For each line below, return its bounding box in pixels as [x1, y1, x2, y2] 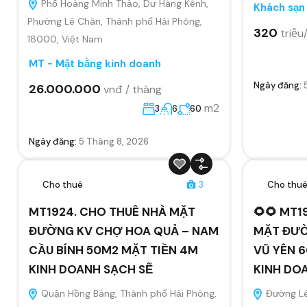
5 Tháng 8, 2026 [79, 135, 149, 147]
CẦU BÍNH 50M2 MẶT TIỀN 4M [29, 242, 198, 258]
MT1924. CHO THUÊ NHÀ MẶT [29, 204, 195, 219]
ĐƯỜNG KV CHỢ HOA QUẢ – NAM [29, 223, 219, 238]
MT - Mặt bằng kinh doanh [29, 56, 161, 71]
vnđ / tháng [103, 82, 162, 97]
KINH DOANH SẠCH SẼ [29, 261, 153, 277]
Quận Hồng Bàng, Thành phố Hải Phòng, [38, 286, 217, 299]
